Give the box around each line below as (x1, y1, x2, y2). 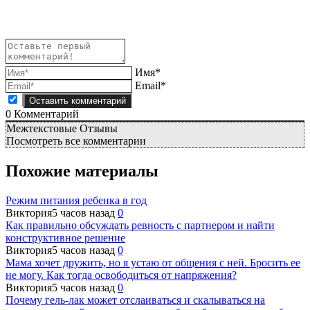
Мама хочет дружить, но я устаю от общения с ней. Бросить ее (6, 256, 300, 268)
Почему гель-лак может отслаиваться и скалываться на (6, 293, 265, 306)
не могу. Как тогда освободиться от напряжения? (6, 268, 237, 281)
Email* (135, 79, 166, 91)
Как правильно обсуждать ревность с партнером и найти (6, 219, 275, 231)
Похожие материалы (6, 161, 158, 180)
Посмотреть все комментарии (6, 134, 146, 147)
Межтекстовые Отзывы (6, 122, 118, 134)
